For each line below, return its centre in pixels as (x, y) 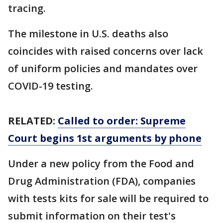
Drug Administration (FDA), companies (102, 181)
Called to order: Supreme (122, 121)
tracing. (27, 8)
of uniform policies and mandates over (103, 68)
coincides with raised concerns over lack (106, 51)
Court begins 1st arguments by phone (105, 138)
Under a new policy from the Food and (101, 164)
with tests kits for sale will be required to (108, 198)
